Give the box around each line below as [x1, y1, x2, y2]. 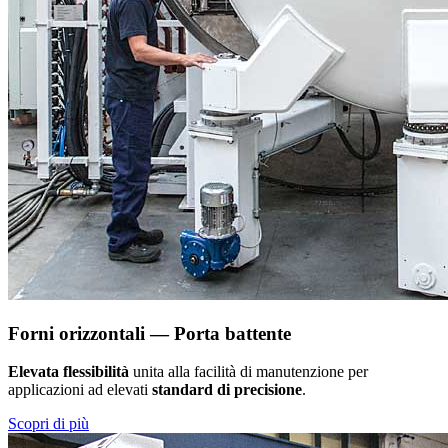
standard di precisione [152, 381, 302, 399]
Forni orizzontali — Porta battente [8, 322, 291, 344]
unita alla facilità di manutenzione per [129, 363, 368, 381]
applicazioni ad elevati [8, 381, 152, 399]
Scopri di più [8, 415, 89, 433]
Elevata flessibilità [8, 363, 129, 381]
